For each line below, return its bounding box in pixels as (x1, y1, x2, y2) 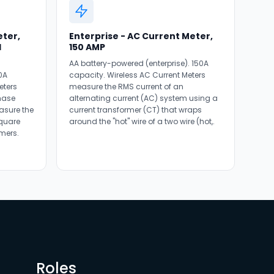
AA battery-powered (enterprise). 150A (69, 58, 209, 68)
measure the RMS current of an (69, 81, 183, 92)
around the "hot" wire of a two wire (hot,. (69, 116, 215, 127)
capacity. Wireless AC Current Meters (69, 70, 206, 80)
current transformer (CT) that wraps (69, 105, 202, 115)
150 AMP (69, 41, 105, 53)
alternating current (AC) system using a (69, 93, 218, 103)
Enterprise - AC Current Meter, (69, 30, 213, 42)
